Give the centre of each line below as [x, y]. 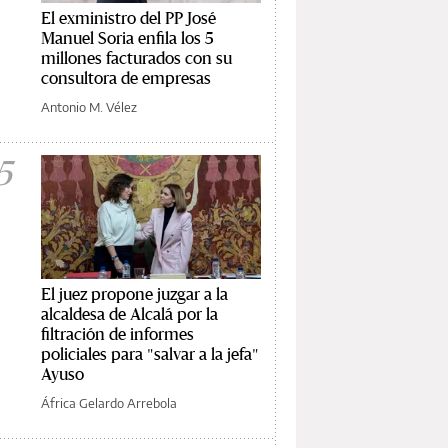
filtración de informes [117, 333]
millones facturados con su [136, 57]
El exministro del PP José [128, 17]
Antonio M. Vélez [89, 106]
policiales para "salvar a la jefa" [150, 353]
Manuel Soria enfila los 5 [127, 37]
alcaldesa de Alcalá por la [129, 313]
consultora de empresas [126, 77]
